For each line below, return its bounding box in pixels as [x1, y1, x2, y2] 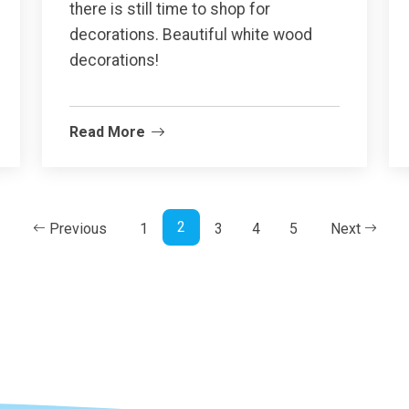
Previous [48, 219, 107, 237]
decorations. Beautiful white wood [69, 25, 312, 44]
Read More [69, 122, 145, 141]
